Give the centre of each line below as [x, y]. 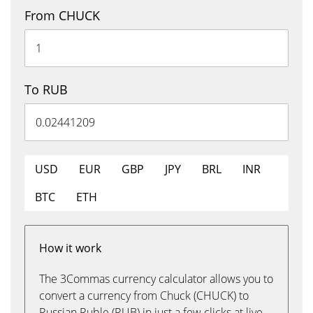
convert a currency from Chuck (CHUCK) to [144, 296]
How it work [70, 248]
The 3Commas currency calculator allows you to [156, 279]
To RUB [46, 89]
